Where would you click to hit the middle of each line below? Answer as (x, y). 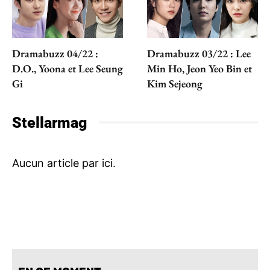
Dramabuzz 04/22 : (55, 53)
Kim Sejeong (175, 83)
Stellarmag (49, 122)
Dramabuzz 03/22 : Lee (199, 53)
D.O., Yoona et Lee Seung (67, 68)
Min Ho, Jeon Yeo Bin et (199, 68)
